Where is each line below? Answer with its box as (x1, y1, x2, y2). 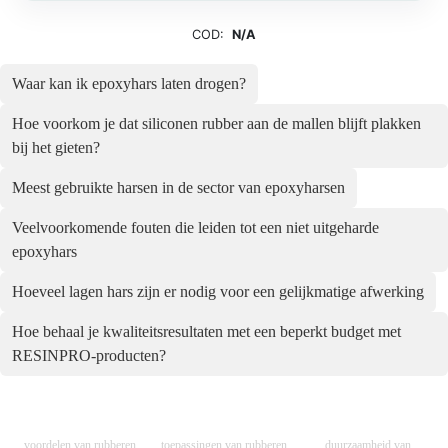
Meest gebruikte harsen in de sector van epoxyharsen (12, 178, 345, 196)
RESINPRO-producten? (12, 346, 166, 364)
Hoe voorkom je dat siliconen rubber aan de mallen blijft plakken (12, 114, 421, 132)
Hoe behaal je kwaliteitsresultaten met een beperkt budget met (12, 322, 401, 340)
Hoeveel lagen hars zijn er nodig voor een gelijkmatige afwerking (12, 282, 424, 300)
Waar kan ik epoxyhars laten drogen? (12, 74, 246, 92)
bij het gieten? (12, 138, 100, 156)
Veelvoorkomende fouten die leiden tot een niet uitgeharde (12, 218, 379, 236)
